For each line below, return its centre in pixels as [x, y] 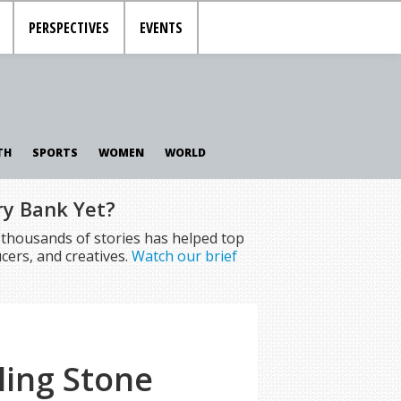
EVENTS [162, 28]
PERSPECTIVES [69, 28]
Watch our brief [184, 256]
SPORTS [55, 153]
